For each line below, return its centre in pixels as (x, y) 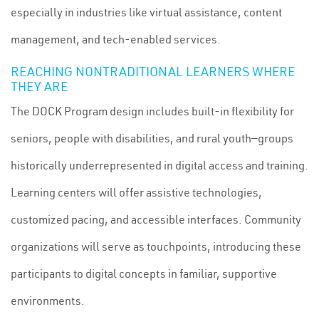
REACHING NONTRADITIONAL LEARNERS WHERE (153, 72)
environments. (48, 300)
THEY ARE (39, 87)
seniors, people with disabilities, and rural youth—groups (152, 138)
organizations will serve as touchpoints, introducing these (156, 246)
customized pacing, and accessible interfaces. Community (156, 219)
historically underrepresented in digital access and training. (159, 165)
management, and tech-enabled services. (116, 39)
